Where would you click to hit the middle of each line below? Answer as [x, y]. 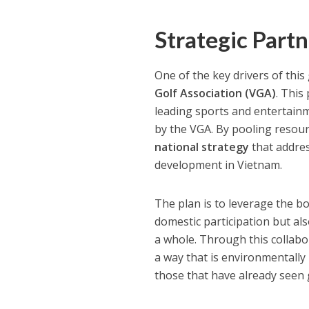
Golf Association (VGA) [216, 93]
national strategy [202, 147]
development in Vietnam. [219, 165]
